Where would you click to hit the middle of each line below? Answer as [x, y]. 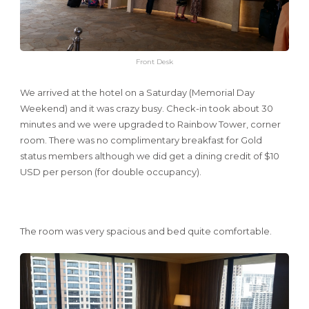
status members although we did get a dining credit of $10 [150, 156]
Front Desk [154, 61]
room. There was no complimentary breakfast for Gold [141, 140]
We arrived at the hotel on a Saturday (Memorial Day [137, 93]
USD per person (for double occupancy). [111, 172]
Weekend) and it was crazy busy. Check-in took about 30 [147, 109]
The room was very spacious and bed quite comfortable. [146, 231]
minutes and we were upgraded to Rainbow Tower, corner [150, 124]
